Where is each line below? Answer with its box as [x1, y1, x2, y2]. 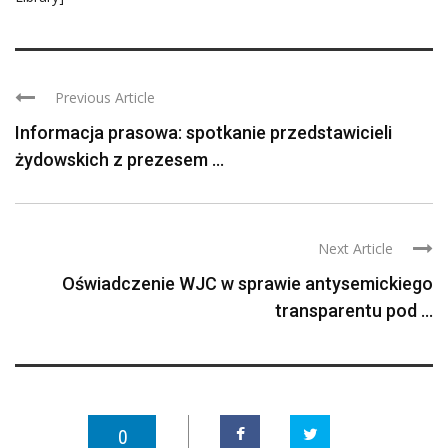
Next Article [318, 238, 393, 258]
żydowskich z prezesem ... [15, 148, 224, 170]
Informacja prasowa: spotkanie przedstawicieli [15, 121, 392, 143]
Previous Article [55, 87, 155, 107]
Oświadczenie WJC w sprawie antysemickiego [62, 272, 433, 294]
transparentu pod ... [275, 299, 433, 321]
